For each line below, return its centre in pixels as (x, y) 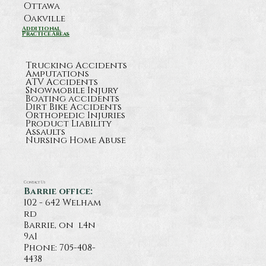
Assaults (45, 132)
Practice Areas (46, 34)
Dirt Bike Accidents (73, 107)
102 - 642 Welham (63, 202)
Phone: (42, 248)
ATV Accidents (61, 82)
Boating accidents (72, 99)
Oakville (45, 19)
